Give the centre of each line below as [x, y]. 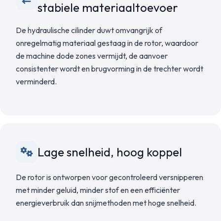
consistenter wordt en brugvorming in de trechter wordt [110, 69]
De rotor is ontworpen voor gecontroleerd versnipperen [110, 177]
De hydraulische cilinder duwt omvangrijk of [89, 30]
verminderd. [36, 81]
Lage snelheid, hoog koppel [110, 152]
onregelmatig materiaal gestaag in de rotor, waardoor [107, 43]
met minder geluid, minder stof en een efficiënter [98, 190]
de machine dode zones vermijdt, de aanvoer [92, 56]
